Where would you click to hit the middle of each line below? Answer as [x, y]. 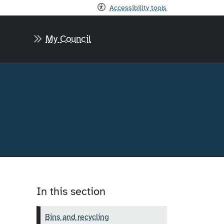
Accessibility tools [138, 7]
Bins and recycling [77, 217]
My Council [68, 39]
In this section [71, 191]
